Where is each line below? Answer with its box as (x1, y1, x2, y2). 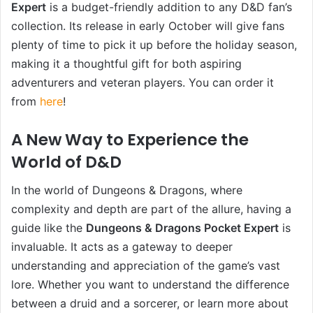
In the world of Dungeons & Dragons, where (11, 183, 242, 198)
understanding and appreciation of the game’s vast (11, 259, 280, 273)
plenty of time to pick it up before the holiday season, (11, 37, 297, 52)
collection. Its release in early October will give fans (11, 18, 284, 33)
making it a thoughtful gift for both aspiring (11, 56, 242, 71)
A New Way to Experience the (11, 128, 249, 151)
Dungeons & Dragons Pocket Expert (86, 221, 279, 235)
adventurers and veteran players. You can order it (11, 75, 274, 89)
